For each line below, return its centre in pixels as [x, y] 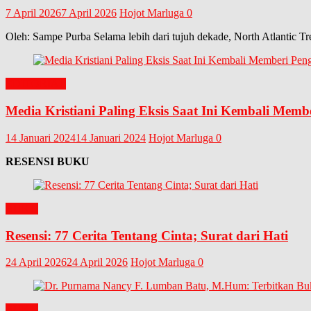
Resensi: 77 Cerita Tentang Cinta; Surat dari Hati [147, 235]
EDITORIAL [36, 84]
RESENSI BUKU [48, 161]
